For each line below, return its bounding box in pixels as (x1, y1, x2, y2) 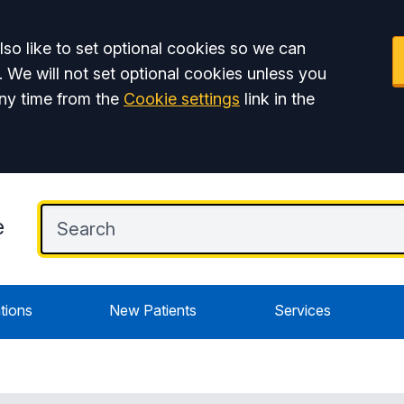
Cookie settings (124, 89, 240, 108)
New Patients (109, 301, 197, 319)
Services (273, 301, 331, 319)
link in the (240, 89, 315, 108)
